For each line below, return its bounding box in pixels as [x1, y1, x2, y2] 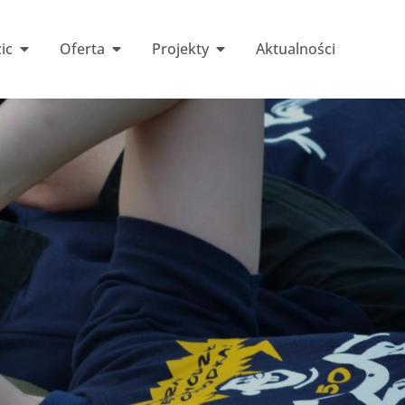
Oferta [60, 39, 105, 59]
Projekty [152, 39, 209, 59]
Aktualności [256, 39, 335, 59]
